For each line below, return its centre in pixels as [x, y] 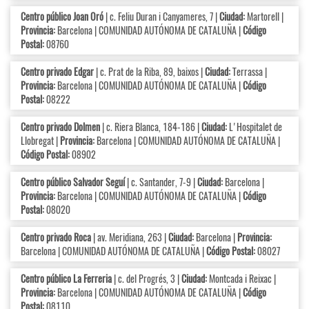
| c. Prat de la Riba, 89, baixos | [149, 72]
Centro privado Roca [56, 237]
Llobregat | [40, 141]
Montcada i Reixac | [241, 279]
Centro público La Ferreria [66, 279]
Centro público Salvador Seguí [73, 182]
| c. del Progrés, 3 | [147, 279]
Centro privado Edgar [57, 72]
